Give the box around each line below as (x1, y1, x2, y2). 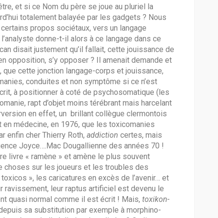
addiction (87, 130, 120, 140)
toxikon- (142, 195, 169, 204)
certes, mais (120, 130, 162, 140)
